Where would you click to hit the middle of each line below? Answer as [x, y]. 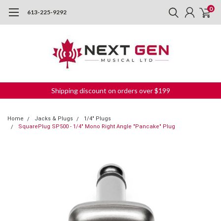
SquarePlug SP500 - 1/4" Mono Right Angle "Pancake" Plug [97, 127]
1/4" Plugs [97, 119]
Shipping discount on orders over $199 [110, 91]
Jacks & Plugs [54, 119]
